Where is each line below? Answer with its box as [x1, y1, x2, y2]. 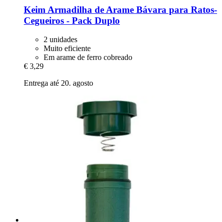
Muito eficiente [44, 44, 91, 53]
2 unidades [44, 35, 77, 44]
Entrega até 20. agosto [24, 79, 93, 88]
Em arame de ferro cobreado [44, 53, 132, 62]
